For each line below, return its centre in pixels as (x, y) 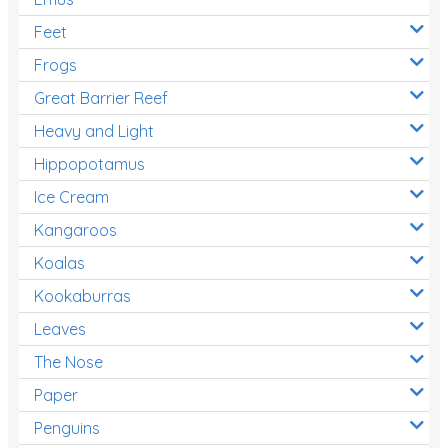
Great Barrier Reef (101, 97)
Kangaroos (75, 229)
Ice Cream (71, 196)
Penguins (67, 427)
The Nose (68, 361)
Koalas (59, 262)
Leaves (60, 328)
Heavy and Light (94, 130)
